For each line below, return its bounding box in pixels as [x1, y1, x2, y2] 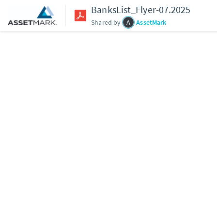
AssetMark [136, 17, 167, 27]
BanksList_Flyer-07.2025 [91, 3, 191, 15]
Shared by [91, 17, 121, 27]
